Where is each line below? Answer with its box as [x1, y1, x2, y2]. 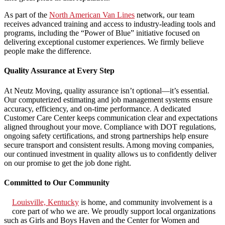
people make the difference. [4, 47, 91, 56]
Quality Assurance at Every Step [4, 66, 115, 75]
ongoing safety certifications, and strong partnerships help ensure [4, 131, 208, 140]
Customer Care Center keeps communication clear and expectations [4, 113, 217, 122]
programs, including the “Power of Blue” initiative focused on [4, 29, 200, 38]
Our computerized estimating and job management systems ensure [4, 95, 212, 104]
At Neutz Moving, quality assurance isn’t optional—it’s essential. [4, 86, 209, 95]
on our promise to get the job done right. [4, 158, 131, 167]
